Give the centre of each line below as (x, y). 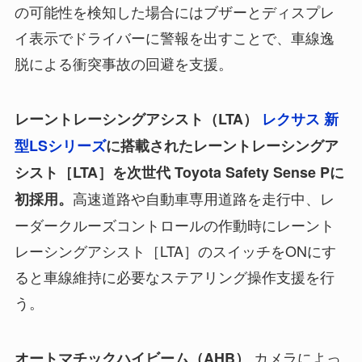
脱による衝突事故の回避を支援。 (123, 63)
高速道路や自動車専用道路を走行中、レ (203, 198)
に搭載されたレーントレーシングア (222, 146)
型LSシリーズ (60, 146)
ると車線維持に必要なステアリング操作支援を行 (174, 277)
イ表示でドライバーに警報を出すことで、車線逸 (174, 38)
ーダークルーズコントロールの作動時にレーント (174, 225)
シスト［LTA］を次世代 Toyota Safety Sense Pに (179, 173)
